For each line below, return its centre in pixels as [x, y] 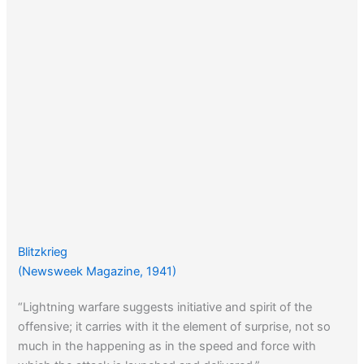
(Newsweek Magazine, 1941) [97, 272]
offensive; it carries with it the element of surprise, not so [175, 327]
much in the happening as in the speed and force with [167, 347]
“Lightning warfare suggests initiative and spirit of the [165, 308]
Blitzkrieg [43, 252]
